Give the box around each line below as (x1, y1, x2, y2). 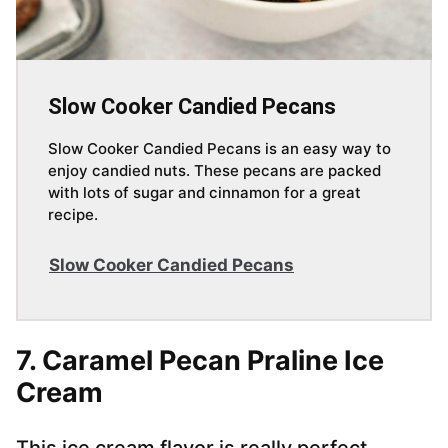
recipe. (48, 205, 98, 225)
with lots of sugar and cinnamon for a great (48, 183, 361, 203)
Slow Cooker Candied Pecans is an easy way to (48, 139, 391, 159)
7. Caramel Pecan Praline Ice (16, 344, 384, 378)
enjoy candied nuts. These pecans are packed (48, 161, 381, 181)
